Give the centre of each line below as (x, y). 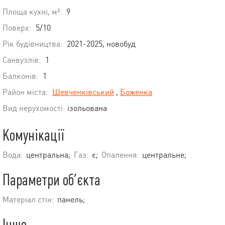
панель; (71, 200)
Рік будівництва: (32, 44)
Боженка (136, 92)
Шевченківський (83, 92)
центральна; (48, 155)
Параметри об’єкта (51, 180)
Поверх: (17, 28)
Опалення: (120, 155)
